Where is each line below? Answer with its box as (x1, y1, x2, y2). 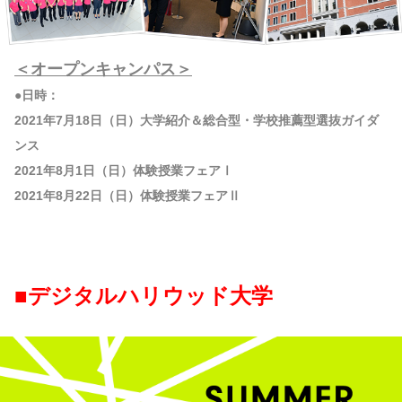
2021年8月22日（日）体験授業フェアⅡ (14, 188, 240, 204)
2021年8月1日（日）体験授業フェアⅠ (14, 163, 233, 179)
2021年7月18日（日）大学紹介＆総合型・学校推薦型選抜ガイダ (14, 113, 379, 128)
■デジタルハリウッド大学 (14, 284, 273, 309)
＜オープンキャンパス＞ (14, 60, 192, 79)
